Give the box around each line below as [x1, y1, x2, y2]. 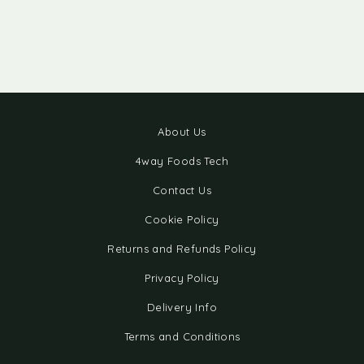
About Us [158, 125, 206, 138]
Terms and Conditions [123, 330, 240, 343]
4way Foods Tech [136, 154, 228, 167]
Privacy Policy [145, 271, 219, 284]
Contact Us [153, 184, 211, 197]
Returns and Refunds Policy [107, 242, 257, 255]
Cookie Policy [145, 213, 219, 226]
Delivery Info [146, 301, 218, 314]
